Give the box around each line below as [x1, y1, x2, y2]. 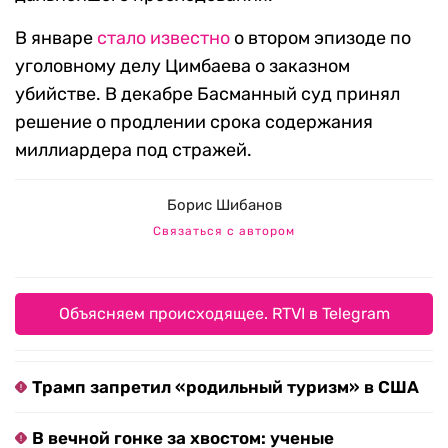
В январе [15, 27, 97, 50]
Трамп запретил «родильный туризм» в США [32, 377, 419, 398]
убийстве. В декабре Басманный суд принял [15, 83, 400, 106]
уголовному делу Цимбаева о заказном [15, 55, 350, 78]
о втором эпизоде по [230, 27, 411, 50]
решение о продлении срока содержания [15, 111, 373, 134]
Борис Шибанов [166, 196, 282, 215]
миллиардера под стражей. [15, 139, 252, 162]
